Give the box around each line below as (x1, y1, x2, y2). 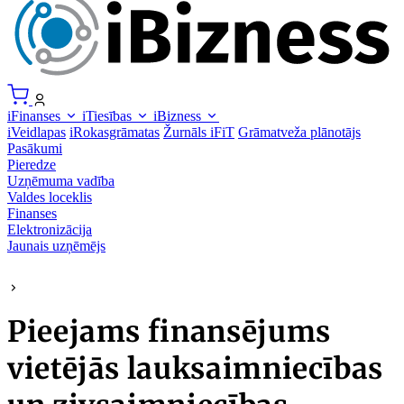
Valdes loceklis (7, 188, 92, 205)
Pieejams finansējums (7, 314, 331, 351)
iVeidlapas (7, 124, 66, 140)
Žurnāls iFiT (163, 124, 234, 140)
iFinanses (7, 107, 64, 124)
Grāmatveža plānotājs (238, 124, 361, 140)
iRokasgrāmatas (69, 124, 160, 140)
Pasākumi (7, 140, 62, 156)
